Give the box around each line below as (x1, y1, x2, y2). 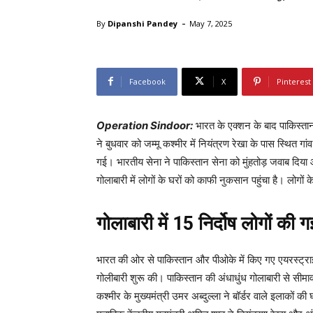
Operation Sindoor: (96, 118, 193, 132)
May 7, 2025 (189, 17, 232, 29)
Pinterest (277, 75, 311, 87)
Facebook (129, 75, 166, 87)
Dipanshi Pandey (108, 17, 177, 29)
